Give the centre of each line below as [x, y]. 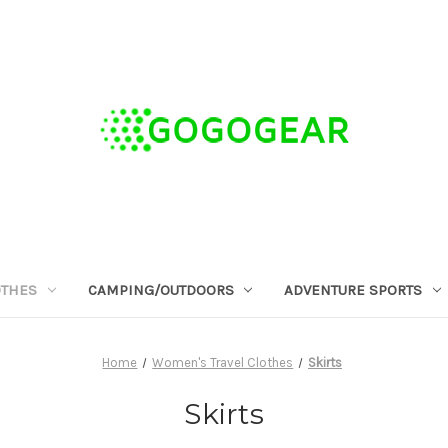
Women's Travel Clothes [223, 362]
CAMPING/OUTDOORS [160, 289]
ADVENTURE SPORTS [353, 289]
